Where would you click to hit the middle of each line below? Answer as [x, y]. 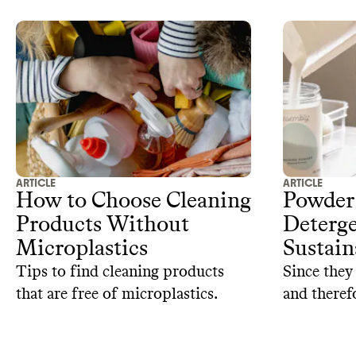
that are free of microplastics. [117, 294]
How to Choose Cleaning [133, 201]
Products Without [103, 225]
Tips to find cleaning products [120, 272]
